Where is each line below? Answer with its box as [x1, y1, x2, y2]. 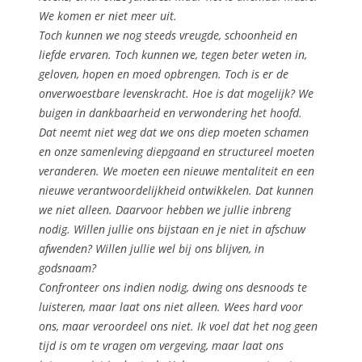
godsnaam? [39, 259, 96, 276]
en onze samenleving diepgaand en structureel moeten [39, 143, 314, 159]
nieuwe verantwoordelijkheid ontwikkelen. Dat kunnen [39, 182, 314, 198]
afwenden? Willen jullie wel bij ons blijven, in [39, 240, 264, 256]
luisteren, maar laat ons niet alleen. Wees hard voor [39, 298, 303, 314]
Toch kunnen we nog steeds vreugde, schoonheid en [39, 27, 297, 43]
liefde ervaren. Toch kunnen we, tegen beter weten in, [39, 46, 307, 62]
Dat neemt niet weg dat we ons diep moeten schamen [39, 124, 309, 140]
